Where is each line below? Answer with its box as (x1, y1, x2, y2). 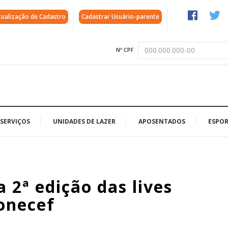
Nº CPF (116, 46, 134, 53)
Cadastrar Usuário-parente (81, 12, 159, 21)
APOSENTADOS (138, 117, 185, 126)
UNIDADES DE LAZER (53, 117, 116, 126)
